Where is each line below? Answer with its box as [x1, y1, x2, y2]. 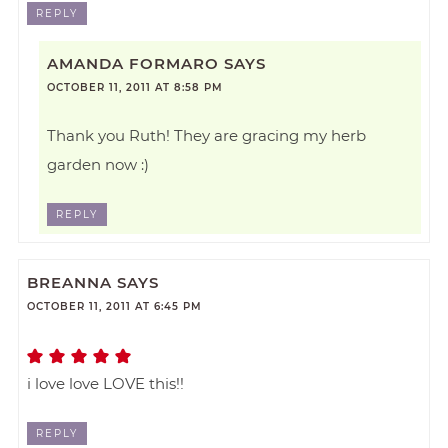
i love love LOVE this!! [27, 374, 185, 394]
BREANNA [27, 273, 113, 293]
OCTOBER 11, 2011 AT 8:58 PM [47, 80, 223, 94]
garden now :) [47, 154, 149, 174]
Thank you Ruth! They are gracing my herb [47, 125, 366, 145]
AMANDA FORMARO [47, 53, 219, 73]
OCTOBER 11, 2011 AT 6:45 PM [27, 300, 203, 314]
